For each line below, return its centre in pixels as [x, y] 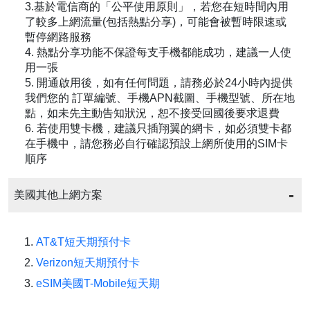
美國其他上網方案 [58, 195]
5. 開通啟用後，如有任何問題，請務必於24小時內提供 [159, 83]
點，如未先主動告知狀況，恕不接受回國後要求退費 [152, 113]
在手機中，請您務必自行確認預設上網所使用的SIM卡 [156, 144]
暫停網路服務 [58, 37]
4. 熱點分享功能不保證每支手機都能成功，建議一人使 [158, 52]
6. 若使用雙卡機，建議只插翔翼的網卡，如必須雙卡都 [158, 128]
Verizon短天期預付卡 [88, 263]
